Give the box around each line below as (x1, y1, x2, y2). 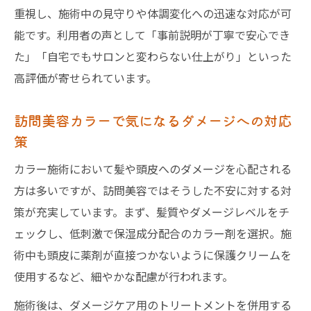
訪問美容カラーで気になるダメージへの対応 (14, 110, 292, 131)
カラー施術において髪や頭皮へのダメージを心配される (14, 160, 292, 177)
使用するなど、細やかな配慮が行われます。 (14, 268, 233, 285)
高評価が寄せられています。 (14, 69, 157, 86)
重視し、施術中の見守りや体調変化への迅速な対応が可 (14, 5, 292, 22)
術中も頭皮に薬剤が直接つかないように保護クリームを (14, 246, 292, 263)
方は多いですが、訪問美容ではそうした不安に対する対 (14, 182, 292, 199)
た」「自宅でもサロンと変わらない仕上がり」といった (14, 48, 292, 65)
